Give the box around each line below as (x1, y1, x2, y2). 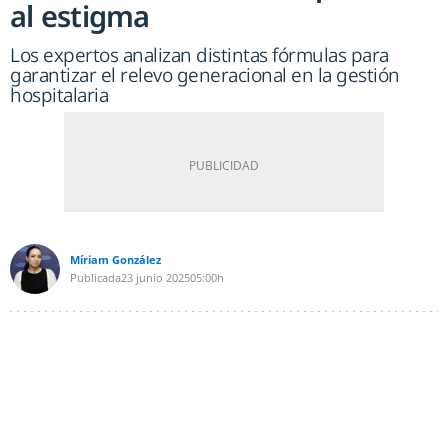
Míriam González (70, 251, 161, 267)
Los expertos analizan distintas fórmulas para (10, 41, 389, 68)
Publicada (70, 269, 121, 285)
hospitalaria (10, 81, 108, 108)
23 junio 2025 (121, 269, 190, 285)
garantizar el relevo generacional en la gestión (10, 61, 400, 88)
